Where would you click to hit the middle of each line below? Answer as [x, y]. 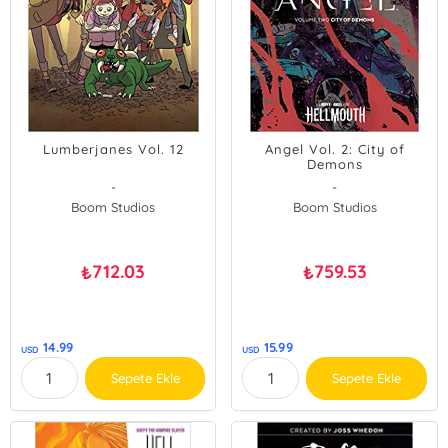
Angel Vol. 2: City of [334, 149]
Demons [334, 164]
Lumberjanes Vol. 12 [113, 149]
